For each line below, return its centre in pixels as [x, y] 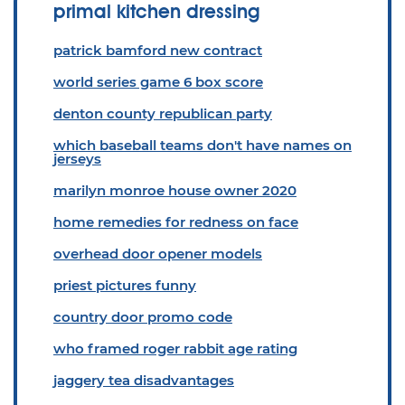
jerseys [77, 159]
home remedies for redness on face [176, 222]
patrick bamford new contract [158, 50]
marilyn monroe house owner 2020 [175, 190]
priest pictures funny [125, 285]
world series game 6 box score [158, 82]
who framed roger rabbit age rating [175, 348]
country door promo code [143, 317]
